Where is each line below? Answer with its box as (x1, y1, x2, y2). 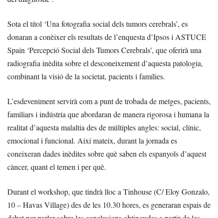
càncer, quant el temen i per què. (7, 162, 106, 172)
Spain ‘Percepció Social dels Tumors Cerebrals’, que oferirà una (7, 45, 201, 55)
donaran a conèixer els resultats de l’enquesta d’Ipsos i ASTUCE (7, 32, 206, 42)
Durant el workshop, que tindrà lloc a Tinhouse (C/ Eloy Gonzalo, (7, 186, 210, 197)
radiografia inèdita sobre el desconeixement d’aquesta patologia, (7, 58, 203, 69)
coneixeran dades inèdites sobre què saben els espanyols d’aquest (7, 148, 206, 159)
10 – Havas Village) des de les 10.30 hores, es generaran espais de (7, 200, 211, 210)
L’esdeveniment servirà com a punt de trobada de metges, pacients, (7, 96, 211, 107)
